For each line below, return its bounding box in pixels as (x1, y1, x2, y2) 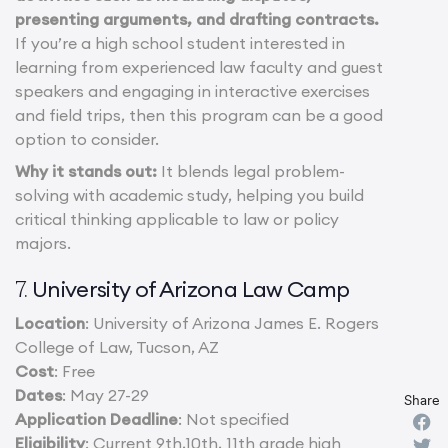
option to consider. (15, 129, 163, 150)
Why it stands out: (15, 161, 161, 182)
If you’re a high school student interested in (15, 33, 345, 54)
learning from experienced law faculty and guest (15, 57, 383, 78)
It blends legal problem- (161, 161, 345, 182)
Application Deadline (15, 409, 178, 430)
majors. (15, 233, 71, 254)
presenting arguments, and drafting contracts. (15, 9, 379, 30)
